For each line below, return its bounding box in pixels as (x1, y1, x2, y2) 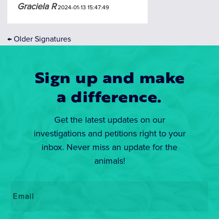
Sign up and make (34, 72, 185, 87)
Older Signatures (12, 34, 71, 44)
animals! (94, 155, 125, 167)
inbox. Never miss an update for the (42, 142, 177, 153)
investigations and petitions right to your (33, 128, 186, 139)
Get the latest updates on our (54, 114, 165, 126)
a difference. (57, 91, 162, 106)
